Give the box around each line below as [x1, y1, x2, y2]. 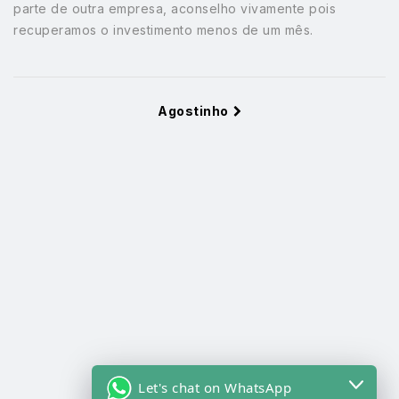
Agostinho [158, 102, 229, 118]
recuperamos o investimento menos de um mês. [13, 21, 313, 37]
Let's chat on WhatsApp [138, 379, 291, 396]
